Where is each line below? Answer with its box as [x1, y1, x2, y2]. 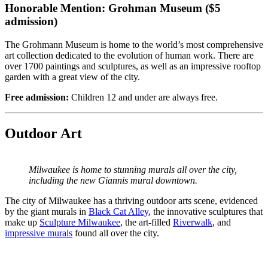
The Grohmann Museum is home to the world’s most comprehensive [5, 39, 263, 50]
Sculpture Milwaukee [39, 217, 120, 227]
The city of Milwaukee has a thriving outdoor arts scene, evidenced [5, 195, 258, 206]
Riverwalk [173, 217, 212, 227]
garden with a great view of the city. [5, 71, 140, 82]
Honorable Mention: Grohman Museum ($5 [5, 2, 221, 15]
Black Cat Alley [89, 206, 148, 217]
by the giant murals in [5, 206, 89, 217]
